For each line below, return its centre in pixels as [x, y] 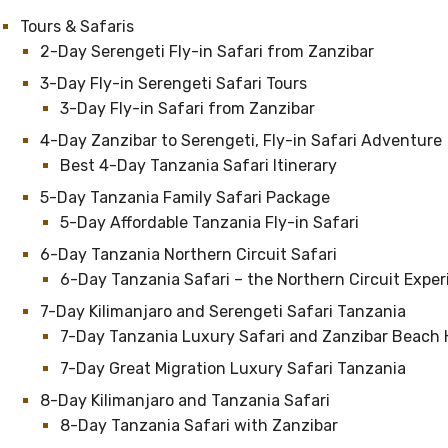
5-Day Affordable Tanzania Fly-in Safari [209, 222]
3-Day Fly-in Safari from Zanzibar [187, 108]
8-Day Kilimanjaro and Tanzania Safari [185, 400]
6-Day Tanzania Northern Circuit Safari [188, 254]
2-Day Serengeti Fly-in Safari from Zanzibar [207, 51]
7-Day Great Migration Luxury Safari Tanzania [233, 368]
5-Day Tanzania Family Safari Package [185, 197]
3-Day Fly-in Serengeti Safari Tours [173, 83]
